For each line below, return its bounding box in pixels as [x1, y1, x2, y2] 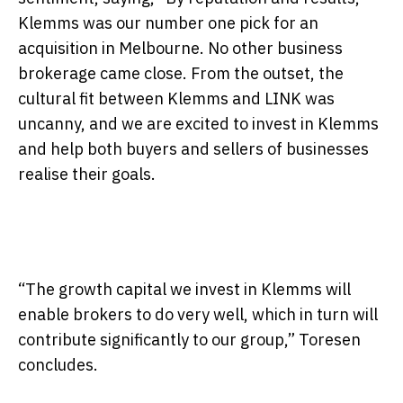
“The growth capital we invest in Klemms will [18, 278, 351, 300]
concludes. [18, 354, 98, 375]
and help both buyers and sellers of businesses [18, 138, 369, 159]
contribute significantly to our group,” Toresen [18, 328, 361, 350]
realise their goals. [18, 163, 156, 184]
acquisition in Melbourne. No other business [18, 37, 343, 58]
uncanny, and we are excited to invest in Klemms [18, 112, 379, 134]
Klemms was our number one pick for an [18, 12, 318, 33]
